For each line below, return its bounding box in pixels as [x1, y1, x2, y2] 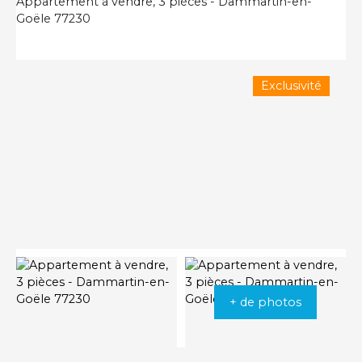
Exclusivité [261, 78, 322, 94]
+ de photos [229, 294, 301, 309]
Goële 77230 [16, 11, 90, 27]
